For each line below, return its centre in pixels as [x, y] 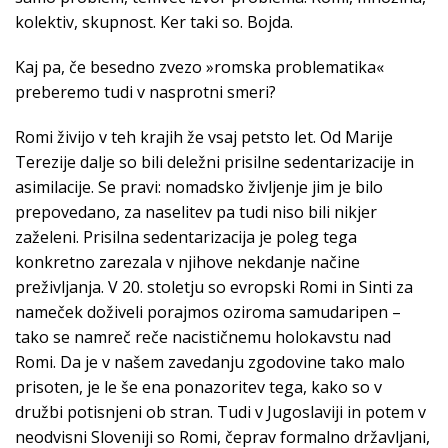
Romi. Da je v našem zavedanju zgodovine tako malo [210, 362]
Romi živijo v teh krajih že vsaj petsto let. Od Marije [204, 137]
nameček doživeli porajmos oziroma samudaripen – [208, 312]
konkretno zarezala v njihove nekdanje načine [187, 262]
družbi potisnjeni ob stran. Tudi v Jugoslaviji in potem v [220, 412]
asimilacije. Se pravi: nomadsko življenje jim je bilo [199, 187]
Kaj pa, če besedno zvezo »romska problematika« [199, 67]
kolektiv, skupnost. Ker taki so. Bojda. [154, 22]
